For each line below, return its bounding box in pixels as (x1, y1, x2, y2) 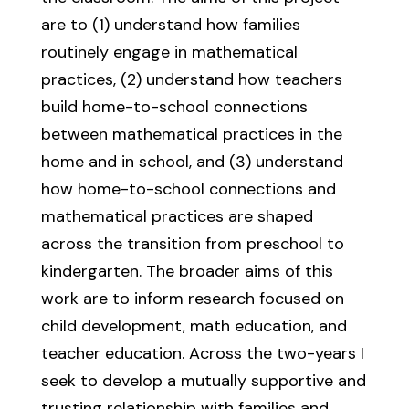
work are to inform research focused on (40, 288, 344, 309)
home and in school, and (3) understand (40, 151, 343, 173)
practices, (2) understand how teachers (40, 68, 342, 90)
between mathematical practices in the (40, 123, 342, 145)
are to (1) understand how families (40, 14, 300, 36)
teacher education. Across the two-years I (40, 342, 364, 364)
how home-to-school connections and (40, 178, 336, 200)
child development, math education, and (40, 315, 347, 337)
